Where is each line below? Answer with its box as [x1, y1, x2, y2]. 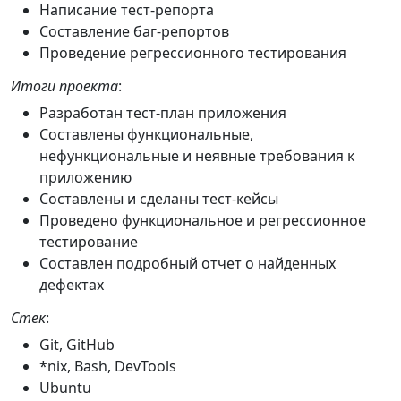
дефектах [39, 275, 104, 294]
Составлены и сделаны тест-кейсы [39, 189, 278, 209]
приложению [39, 167, 132, 187]
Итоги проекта [11, 76, 118, 96]
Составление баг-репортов [39, 21, 229, 41]
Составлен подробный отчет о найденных [39, 253, 336, 273]
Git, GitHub [39, 335, 115, 354]
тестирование [39, 232, 138, 252]
